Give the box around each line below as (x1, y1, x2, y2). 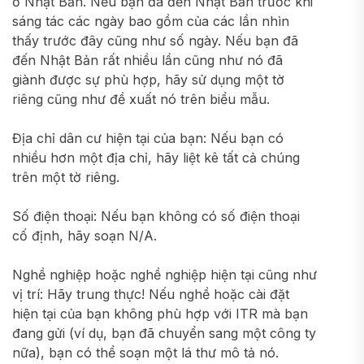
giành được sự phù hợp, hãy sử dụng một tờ (12, 71, 284, 88)
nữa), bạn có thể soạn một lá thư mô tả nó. (12, 344, 279, 361)
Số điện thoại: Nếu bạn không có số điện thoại (12, 208, 300, 224)
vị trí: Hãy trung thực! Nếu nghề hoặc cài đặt (12, 286, 289, 302)
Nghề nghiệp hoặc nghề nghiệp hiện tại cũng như (12, 266, 317, 283)
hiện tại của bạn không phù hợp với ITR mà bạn (12, 305, 308, 322)
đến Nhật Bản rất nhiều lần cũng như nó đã (12, 52, 283, 68)
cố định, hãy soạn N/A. (12, 227, 157, 244)
